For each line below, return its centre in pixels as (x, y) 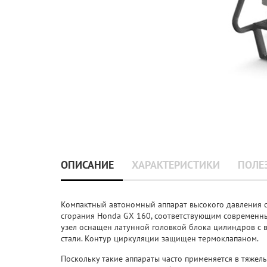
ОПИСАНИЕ (87, 165)
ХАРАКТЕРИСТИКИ (176, 165)
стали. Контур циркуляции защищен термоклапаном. (160, 239)
